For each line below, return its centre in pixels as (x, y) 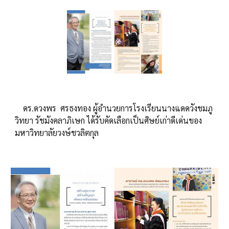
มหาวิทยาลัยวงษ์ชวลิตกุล (57, 133)
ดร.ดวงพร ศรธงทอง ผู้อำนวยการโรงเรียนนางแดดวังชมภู (114, 108)
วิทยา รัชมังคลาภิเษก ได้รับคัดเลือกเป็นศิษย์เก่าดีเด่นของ (109, 121)
